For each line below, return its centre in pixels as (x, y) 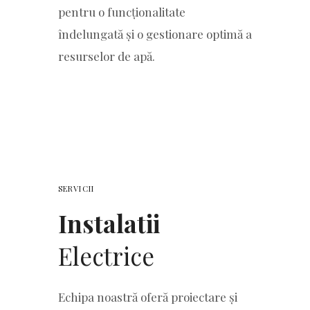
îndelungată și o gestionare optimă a (155, 34)
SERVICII (76, 188)
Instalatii (109, 223)
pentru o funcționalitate (122, 11)
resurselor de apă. (107, 56)
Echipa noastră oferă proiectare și (148, 297)
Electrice (106, 255)
